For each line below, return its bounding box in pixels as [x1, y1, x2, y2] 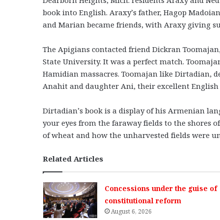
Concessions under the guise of [104, 183, 217, 193]
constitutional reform [104, 195, 181, 205]
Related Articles [43, 153, 103, 164]
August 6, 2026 [110, 207, 152, 216]
